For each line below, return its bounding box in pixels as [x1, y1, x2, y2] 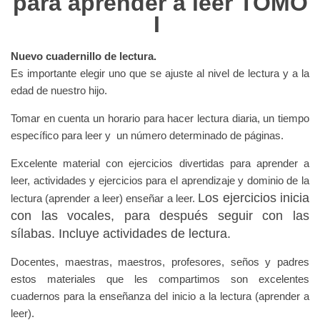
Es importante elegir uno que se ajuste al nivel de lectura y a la [11, 67, 309, 80]
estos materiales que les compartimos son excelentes [11, 273, 309, 286]
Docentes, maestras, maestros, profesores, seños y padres [11, 256, 309, 269]
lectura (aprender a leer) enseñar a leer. [11, 192, 199, 205]
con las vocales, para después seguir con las [11, 209, 309, 224]
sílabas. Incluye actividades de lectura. [11, 226, 231, 241]
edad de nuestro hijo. [11, 84, 107, 97]
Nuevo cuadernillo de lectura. [11, 50, 156, 63]
